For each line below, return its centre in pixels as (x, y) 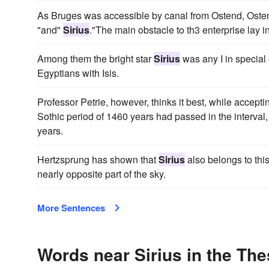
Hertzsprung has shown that (98, 159)
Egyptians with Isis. (78, 73)
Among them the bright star (95, 59)
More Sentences (71, 208)
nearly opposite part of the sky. (101, 174)
